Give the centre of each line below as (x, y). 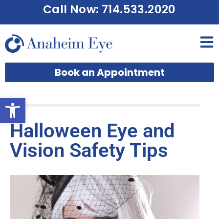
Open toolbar (32, 102)
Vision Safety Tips (89, 151)
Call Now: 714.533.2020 (109, 9)
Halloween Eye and (92, 131)
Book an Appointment (109, 73)
